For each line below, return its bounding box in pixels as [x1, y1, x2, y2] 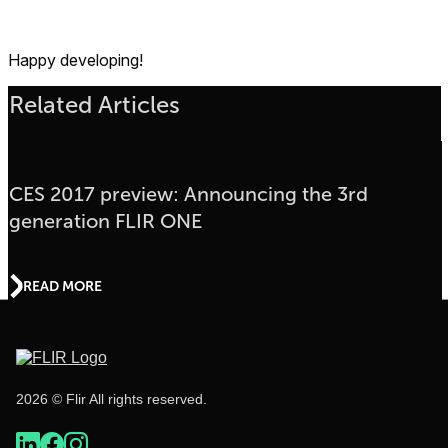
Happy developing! [8, 50, 143, 70]
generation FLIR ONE [8, 210, 202, 232]
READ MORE [23, 277, 102, 294]
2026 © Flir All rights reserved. [16, 390, 207, 407]
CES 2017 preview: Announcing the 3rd [8, 183, 368, 205]
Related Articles [8, 92, 180, 118]
